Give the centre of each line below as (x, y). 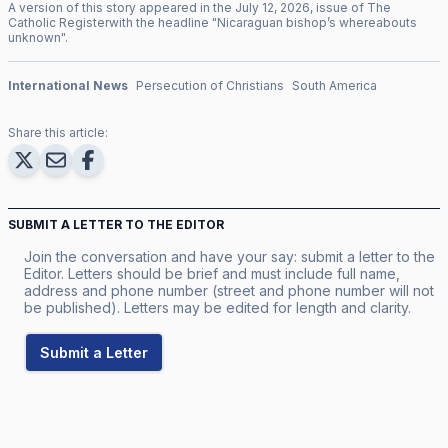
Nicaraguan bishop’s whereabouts (317, 22)
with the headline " (163, 22)
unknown (34, 37)
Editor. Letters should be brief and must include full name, (212, 273)
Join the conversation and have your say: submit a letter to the (229, 256)
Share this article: (58, 132)
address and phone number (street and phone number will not (229, 290)
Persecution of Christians (210, 85)
